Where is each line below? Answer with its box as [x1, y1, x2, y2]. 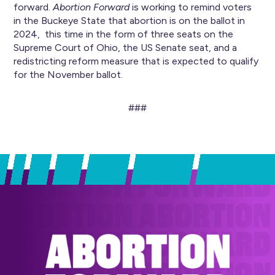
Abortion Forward [53, 1, 133, 13]
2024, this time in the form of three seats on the [14, 28, 234, 40]
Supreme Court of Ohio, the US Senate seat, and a [14, 42, 238, 53]
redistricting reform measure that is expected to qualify [14, 55, 259, 67]
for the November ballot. [14, 69, 123, 80]
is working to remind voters [132, 1, 252, 13]
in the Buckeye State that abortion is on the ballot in [14, 15, 246, 26]
